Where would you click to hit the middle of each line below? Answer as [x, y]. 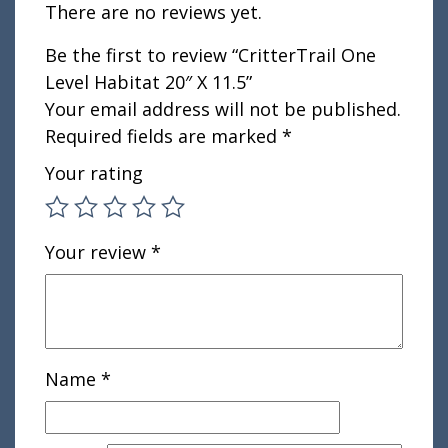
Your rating [94, 172]
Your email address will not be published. [223, 108]
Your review [98, 251]
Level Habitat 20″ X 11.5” [148, 81]
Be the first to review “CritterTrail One [210, 54]
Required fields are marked [163, 135]
